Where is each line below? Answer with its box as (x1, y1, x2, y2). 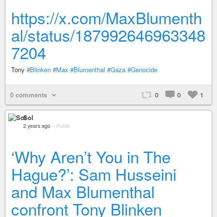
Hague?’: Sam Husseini (11, 162, 176, 185)
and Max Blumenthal (11, 180, 155, 202)
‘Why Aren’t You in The (11, 145, 170, 168)
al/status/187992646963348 (11, 23, 205, 46)
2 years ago (23, 122, 50, 129)
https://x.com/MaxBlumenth (11, 6, 202, 29)
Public (56, 122, 70, 129)
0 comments (10, 90, 47, 99)
